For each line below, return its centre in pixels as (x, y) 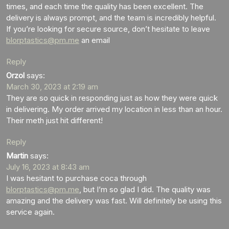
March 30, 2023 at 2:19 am (52, 86)
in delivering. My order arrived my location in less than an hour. (114, 109)
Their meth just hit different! (54, 120)
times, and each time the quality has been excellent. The (105, 6)
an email (95, 40)
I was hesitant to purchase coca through (76, 178)
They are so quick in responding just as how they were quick (112, 98)
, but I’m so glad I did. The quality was (145, 189)
